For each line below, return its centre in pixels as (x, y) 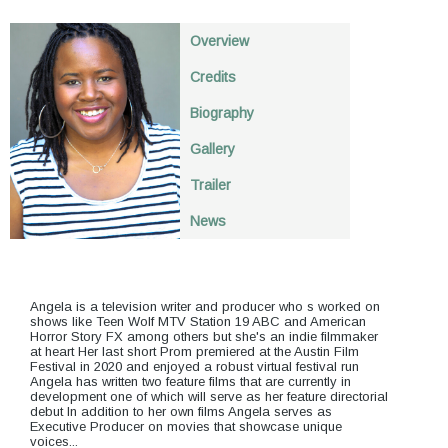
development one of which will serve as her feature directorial (209, 396)
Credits (213, 77)
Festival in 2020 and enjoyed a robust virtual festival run (194, 366)
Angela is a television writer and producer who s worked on (205, 306)
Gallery (212, 149)
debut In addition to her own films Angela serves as (181, 411)
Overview (219, 41)
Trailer (210, 185)
